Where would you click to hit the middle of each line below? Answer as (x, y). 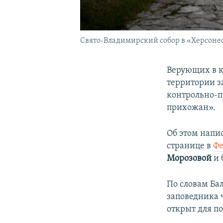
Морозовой (190, 158)
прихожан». (191, 108)
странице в (190, 146)
